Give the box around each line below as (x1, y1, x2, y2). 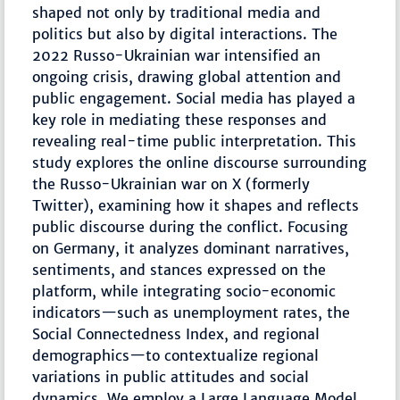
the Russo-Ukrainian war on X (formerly (32, 175, 311, 194)
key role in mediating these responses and (32, 111, 328, 129)
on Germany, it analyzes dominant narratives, (32, 239, 350, 258)
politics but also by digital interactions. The (32, 25, 338, 44)
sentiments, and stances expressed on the (32, 261, 327, 279)
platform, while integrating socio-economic (32, 282, 337, 301)
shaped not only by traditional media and (32, 4, 321, 22)
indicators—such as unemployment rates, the (32, 304, 351, 322)
